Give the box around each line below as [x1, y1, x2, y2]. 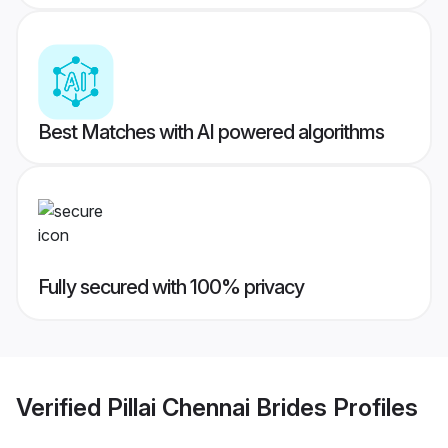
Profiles [327, 392, 418, 422]
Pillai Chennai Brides [107, 392, 327, 422]
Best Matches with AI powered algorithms [38, 120, 384, 145]
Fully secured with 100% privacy [38, 275, 304, 300]
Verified [16, 392, 107, 422]
